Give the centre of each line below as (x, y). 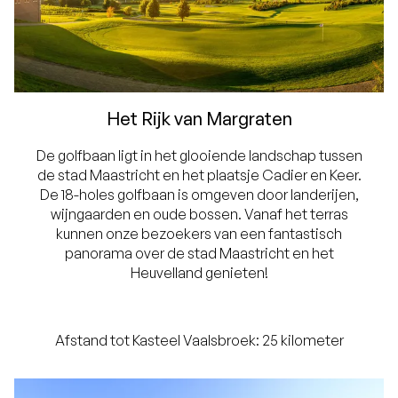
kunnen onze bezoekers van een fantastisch (199, 234)
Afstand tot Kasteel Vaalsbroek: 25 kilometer (199, 341)
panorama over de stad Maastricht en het (199, 254)
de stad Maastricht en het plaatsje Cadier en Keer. (199, 175)
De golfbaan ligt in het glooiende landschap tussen (199, 156)
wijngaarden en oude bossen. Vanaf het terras (199, 215)
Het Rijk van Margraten (199, 119)
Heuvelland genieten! (199, 273)
